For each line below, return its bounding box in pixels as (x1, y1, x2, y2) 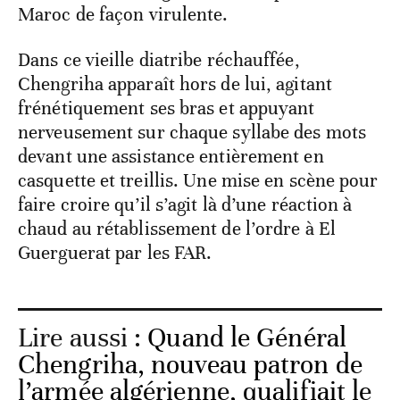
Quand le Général (147, 321, 346, 354)
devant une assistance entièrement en (18, 144, 324, 168)
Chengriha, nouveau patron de (18, 347, 362, 381)
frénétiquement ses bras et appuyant (18, 96, 315, 120)
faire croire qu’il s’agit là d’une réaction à (18, 192, 353, 216)
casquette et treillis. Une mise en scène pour (18, 168, 379, 192)
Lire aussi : (18, 321, 148, 354)
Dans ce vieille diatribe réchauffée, (18, 47, 300, 71)
